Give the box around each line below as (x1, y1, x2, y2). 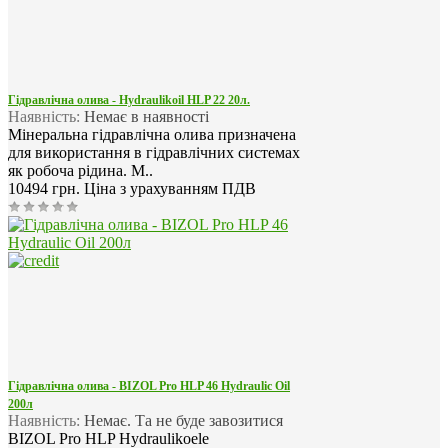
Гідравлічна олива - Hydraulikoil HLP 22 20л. (8, 93, 250, 108)
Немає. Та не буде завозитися (80, 412, 283, 430)
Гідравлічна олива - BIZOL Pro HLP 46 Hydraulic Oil (8, 379, 290, 394)
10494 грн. (8, 180, 84, 198)
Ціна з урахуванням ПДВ (84, 180, 256, 198)
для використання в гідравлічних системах (8, 144, 300, 162)
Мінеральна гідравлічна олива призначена (8, 126, 296, 144)
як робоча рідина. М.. (8, 162, 153, 180)
